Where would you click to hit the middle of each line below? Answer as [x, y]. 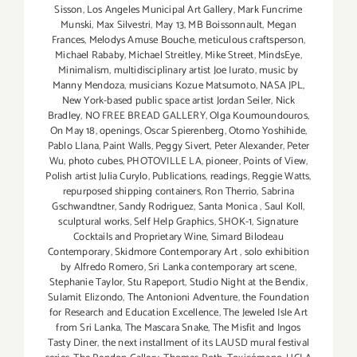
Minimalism [84, 71]
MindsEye [279, 56]
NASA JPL [281, 86]
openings [120, 131]
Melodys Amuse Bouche [141, 41]
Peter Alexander [248, 147]
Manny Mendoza [88, 86]
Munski [76, 25]
